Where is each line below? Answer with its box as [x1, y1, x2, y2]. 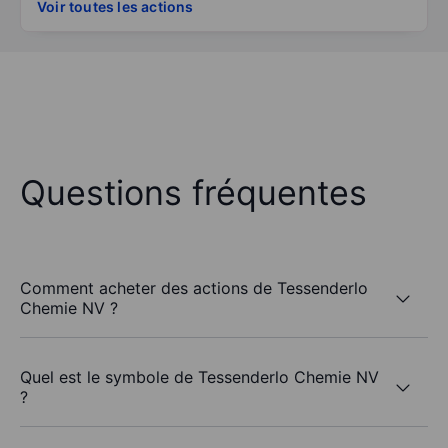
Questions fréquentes [20, 172, 367, 214]
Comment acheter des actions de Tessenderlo [20, 278, 368, 299]
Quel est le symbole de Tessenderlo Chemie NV [20, 367, 379, 388]
